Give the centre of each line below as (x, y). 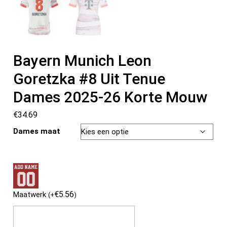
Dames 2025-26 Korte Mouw (110, 97)
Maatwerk (31, 194)
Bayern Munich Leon (83, 60)
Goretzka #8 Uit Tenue (89, 79)
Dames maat (37, 131)
